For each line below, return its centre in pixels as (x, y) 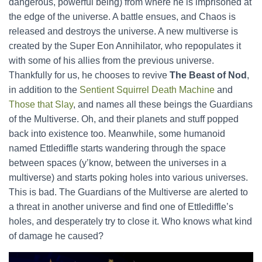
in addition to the (44, 90)
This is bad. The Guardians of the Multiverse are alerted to (128, 192)
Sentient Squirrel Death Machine (147, 90)
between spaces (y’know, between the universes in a (118, 163)
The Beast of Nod (208, 75)
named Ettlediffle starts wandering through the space (117, 148)
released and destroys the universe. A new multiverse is (123, 31)
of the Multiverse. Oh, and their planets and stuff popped (124, 119)
